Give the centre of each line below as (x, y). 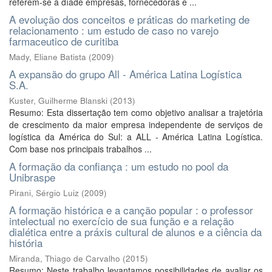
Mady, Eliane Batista (48, 57)
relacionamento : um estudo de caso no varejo (114, 30)
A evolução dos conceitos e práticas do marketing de (129, 19)
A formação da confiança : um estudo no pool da (119, 166)
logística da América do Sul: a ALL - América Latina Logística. (136, 137)
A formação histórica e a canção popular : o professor (131, 210)
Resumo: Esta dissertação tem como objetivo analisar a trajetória (136, 112)
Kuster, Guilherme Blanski (58, 100)
